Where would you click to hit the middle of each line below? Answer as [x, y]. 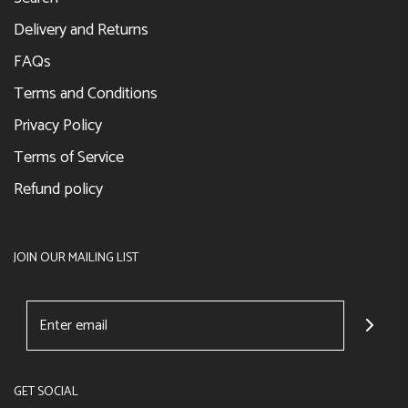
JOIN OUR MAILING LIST [76, 258]
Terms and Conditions [86, 93]
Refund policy [58, 189]
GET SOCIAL [46, 392]
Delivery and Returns [81, 30]
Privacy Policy [58, 125]
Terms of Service [69, 157]
